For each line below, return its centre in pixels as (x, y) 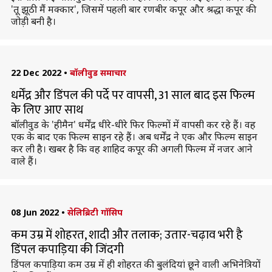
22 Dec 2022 (36, 73)
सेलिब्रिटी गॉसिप (95, 212)
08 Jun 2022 (35, 212)
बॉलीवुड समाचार (98, 73)
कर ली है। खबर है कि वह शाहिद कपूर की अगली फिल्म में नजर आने (131, 149)
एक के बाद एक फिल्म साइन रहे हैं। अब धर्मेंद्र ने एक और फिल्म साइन (134, 137)
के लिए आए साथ (47, 110)
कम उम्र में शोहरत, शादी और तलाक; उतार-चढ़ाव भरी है (127, 235)
